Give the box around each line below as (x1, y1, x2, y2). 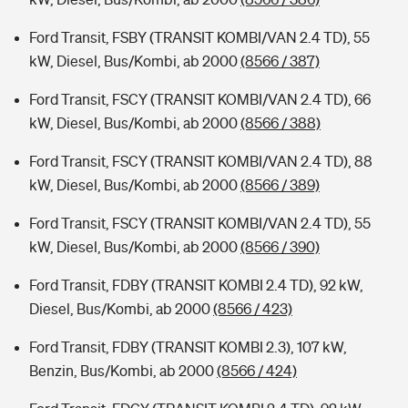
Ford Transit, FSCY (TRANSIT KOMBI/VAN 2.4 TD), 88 (29, 153, 372, 169)
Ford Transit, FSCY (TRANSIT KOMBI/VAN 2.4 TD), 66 (29, 91, 371, 107)
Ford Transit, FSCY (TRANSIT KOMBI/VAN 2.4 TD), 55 (29, 215, 371, 231)
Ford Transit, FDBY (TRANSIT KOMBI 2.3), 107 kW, (29, 339, 347, 355)
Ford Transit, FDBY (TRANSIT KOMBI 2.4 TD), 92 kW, (29, 277, 363, 293)
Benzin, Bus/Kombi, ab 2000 (29, 362, 217, 379)
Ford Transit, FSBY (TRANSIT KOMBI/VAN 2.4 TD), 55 (29, 29, 370, 46)
